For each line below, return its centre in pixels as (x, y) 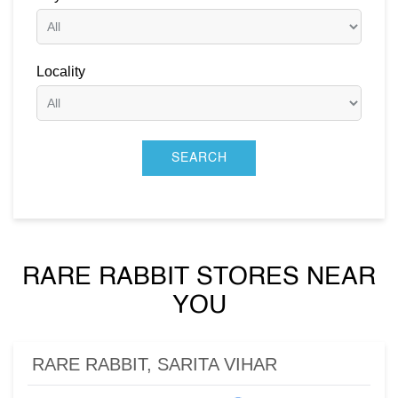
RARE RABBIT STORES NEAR (199, 278)
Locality (61, 72)
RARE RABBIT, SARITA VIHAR (155, 365)
